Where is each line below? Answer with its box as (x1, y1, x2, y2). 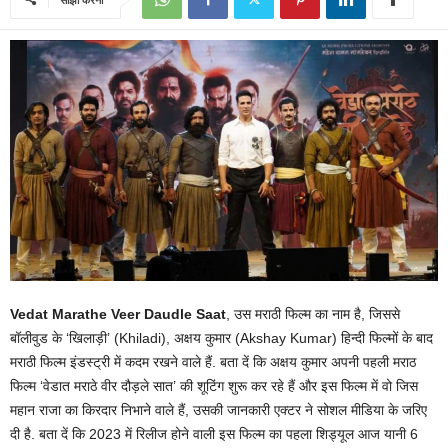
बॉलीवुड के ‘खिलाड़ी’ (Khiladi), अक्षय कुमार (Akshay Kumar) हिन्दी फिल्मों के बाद (10, 329, 433, 346)
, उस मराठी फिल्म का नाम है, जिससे (226, 305, 400, 322)
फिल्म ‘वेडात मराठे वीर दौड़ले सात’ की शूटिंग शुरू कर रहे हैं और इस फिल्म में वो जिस (10, 377, 418, 394)
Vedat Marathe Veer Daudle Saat (10, 305, 226, 322)
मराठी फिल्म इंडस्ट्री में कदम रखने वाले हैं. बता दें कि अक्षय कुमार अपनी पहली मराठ (10, 353, 416, 370)
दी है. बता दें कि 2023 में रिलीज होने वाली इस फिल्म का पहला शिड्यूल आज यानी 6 (10, 425, 418, 442)
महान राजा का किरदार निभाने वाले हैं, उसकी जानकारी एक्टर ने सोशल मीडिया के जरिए (10, 401, 427, 418)
